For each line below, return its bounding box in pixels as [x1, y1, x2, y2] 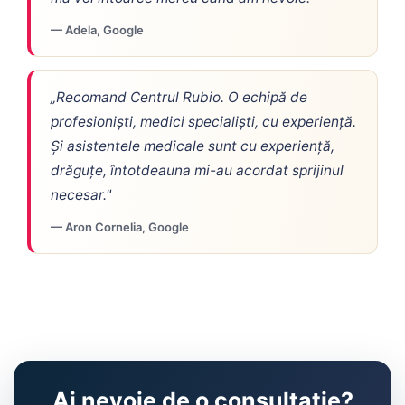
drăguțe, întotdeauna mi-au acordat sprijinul [51, 162, 344, 179]
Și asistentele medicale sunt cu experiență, [51, 137, 334, 155]
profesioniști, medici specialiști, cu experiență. [51, 113, 356, 130]
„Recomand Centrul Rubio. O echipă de [51, 89, 307, 106]
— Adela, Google [51, 23, 144, 37]
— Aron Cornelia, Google [51, 220, 189, 234]
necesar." [51, 186, 111, 203]
